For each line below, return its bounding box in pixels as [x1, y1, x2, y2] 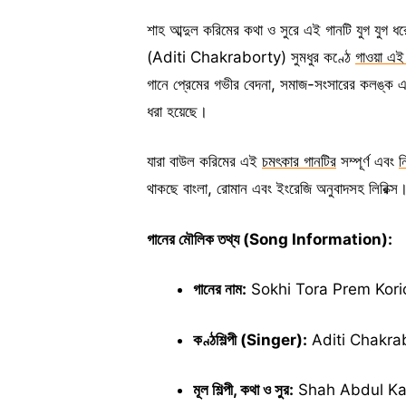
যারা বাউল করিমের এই [147, 152, 262, 170]
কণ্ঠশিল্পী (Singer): [193, 330, 307, 349]
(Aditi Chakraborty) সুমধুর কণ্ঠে [147, 47, 355, 66]
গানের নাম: [193, 280, 246, 298]
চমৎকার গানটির [262, 152, 336, 170]
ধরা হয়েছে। [147, 101, 208, 121]
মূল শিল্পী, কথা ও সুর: [193, 381, 294, 399]
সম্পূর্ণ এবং [336, 152, 399, 170]
